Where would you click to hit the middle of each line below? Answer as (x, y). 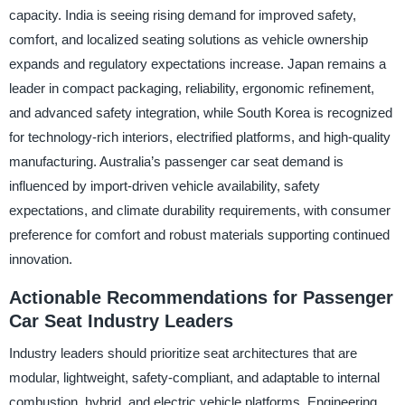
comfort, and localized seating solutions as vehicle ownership (188, 39)
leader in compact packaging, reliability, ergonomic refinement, (191, 88)
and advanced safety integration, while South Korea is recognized (200, 112)
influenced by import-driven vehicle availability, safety (164, 185)
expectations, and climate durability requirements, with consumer (199, 210)
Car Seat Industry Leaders (121, 320)
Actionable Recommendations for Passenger (201, 297)
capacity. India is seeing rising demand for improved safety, (182, 14)
